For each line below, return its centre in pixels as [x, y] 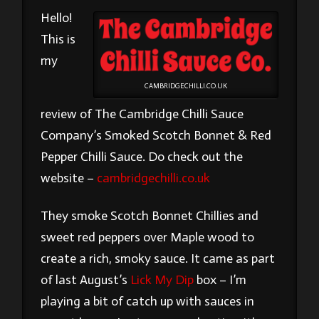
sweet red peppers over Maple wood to [148, 237]
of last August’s [86, 280]
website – [69, 178]
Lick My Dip [162, 280]
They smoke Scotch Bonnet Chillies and [150, 216]
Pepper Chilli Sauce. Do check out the [142, 156]
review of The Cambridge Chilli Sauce [142, 114]
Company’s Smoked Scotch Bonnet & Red [156, 135]
